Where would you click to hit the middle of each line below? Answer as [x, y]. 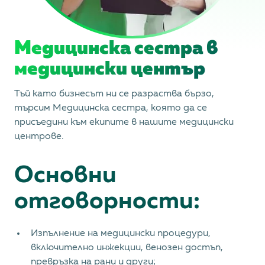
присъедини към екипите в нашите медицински [124, 122]
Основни [65, 176]
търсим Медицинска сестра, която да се [111, 108]
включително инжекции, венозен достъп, [127, 248]
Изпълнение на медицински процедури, [121, 234]
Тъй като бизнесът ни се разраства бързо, [114, 94]
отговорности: [107, 202]
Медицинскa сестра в [116, 49]
